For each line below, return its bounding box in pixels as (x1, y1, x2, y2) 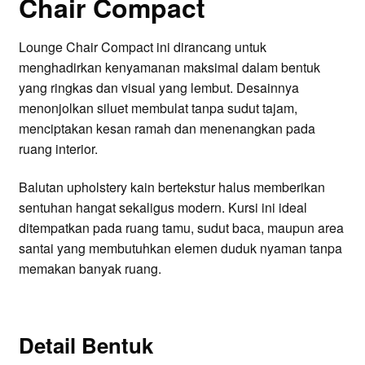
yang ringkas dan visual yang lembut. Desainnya (18, 77, 299, 97)
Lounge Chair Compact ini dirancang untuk (18, 37, 266, 56)
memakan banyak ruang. (18, 259, 161, 279)
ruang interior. (18, 139, 98, 158)
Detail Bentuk (18, 329, 153, 360)
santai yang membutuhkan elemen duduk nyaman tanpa (18, 239, 342, 258)
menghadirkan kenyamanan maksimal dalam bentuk (18, 57, 320, 77)
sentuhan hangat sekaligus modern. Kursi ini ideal (18, 198, 307, 218)
